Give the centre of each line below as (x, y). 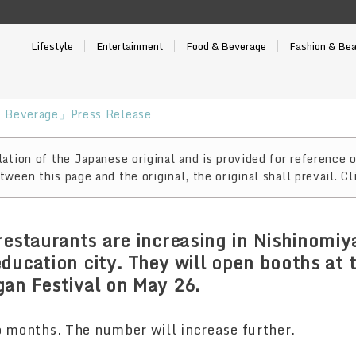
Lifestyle (52, 46)
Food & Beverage (226, 46)
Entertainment (129, 46)
